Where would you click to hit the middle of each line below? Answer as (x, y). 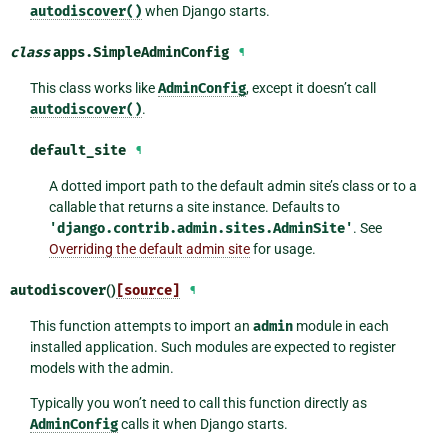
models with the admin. (101, 368)
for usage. (283, 249)
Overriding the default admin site (150, 249)
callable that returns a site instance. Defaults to (195, 207)
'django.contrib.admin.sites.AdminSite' (201, 229)
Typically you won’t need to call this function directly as (198, 403)
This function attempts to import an (141, 326)
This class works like (93, 88)
